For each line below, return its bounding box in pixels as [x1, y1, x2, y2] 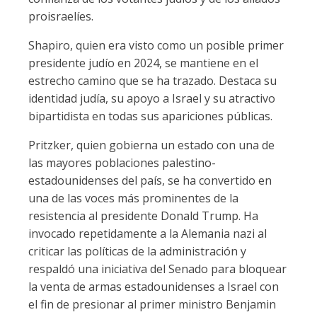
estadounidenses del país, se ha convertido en [28, 173, 272, 188]
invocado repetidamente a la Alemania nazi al [28, 226, 267, 241]
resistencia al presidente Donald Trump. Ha [28, 208, 258, 224]
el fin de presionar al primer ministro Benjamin [28, 296, 276, 312]
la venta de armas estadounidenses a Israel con [28, 279, 279, 294]
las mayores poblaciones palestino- [28, 155, 216, 171]
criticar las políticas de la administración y [28, 243, 246, 259]
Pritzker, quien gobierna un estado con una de [28, 137, 275, 153]
